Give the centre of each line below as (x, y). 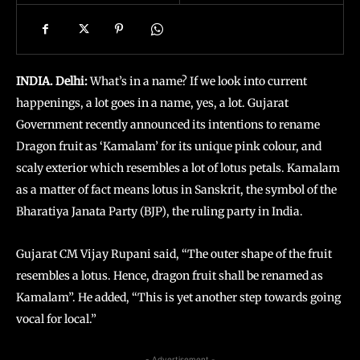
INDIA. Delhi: (52, 81)
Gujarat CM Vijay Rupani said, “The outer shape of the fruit (174, 254)
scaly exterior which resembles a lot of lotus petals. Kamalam (178, 168)
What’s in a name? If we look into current (197, 81)
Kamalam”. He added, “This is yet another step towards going (178, 297)
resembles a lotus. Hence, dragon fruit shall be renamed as (170, 276)
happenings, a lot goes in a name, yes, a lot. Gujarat (152, 103)
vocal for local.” (56, 319)
